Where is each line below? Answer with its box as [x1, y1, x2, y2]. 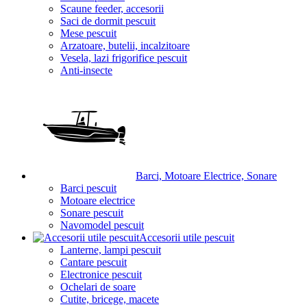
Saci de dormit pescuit [60, 15, 156, 27]
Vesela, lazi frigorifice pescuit [60, 52, 187, 64]
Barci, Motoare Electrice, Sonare [136, 170, 277, 182]
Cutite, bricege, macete [60, 293, 159, 305]
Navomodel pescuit [60, 219, 144, 231]
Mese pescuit [60, 27, 116, 39]
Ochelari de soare [60, 281, 136, 293]
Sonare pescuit [60, 207, 123, 219]
